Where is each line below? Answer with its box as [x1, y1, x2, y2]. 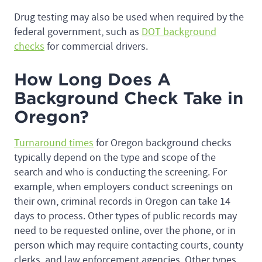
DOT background [142, 25, 216, 39]
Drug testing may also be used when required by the [14, 11, 244, 25]
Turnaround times [14, 136, 94, 150]
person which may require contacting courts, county [14, 239, 243, 253]
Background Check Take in [14, 88, 243, 109]
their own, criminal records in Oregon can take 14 [14, 195, 230, 209]
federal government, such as [14, 25, 142, 39]
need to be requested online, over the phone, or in [14, 224, 236, 238]
